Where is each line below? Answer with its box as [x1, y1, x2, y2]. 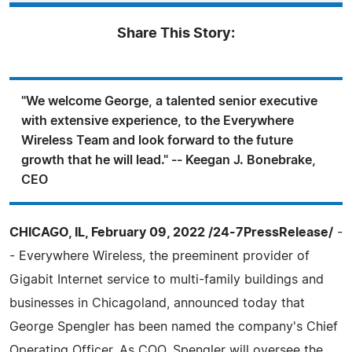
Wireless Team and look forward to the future [21, 134, 293, 147]
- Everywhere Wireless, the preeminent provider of [9, 249, 310, 262]
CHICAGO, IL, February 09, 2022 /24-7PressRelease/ [9, 225, 333, 239]
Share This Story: [117, 26, 235, 41]
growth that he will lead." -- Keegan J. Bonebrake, [21, 153, 316, 167]
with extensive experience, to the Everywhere [21, 114, 294, 127]
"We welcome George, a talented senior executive [21, 94, 317, 108]
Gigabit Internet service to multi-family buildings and [9, 273, 324, 286]
